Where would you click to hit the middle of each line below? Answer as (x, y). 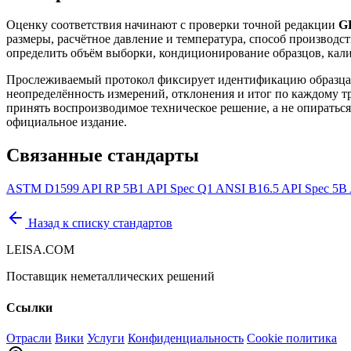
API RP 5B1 (114, 189)
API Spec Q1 (181, 189)
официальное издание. (67, 122)
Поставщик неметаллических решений (110, 277)
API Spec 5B (315, 189)
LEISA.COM (40, 250)
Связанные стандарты (103, 156)
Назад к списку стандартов (99, 223)
